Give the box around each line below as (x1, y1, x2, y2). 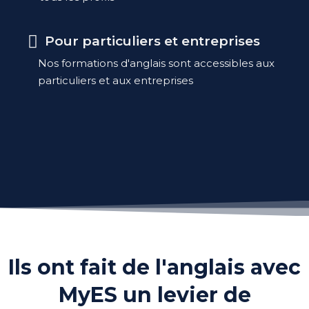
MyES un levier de (58, 281, 251, 308)
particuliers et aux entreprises (38, 73, 194, 87)
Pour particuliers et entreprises (45, 32, 261, 49)
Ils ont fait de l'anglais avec (8, 254, 301, 280)
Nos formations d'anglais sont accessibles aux (38, 56, 275, 70)
